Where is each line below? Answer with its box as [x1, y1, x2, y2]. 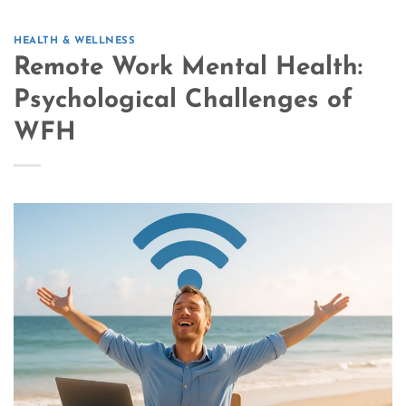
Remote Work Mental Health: [14, 55, 362, 82]
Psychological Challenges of [14, 88, 353, 114]
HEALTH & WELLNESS [14, 36, 136, 47]
